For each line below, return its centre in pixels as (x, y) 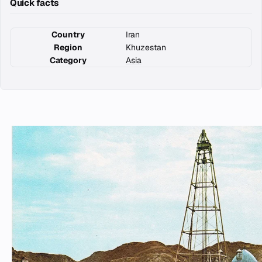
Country (68, 35)
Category (68, 60)
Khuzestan (146, 47)
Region (68, 47)
